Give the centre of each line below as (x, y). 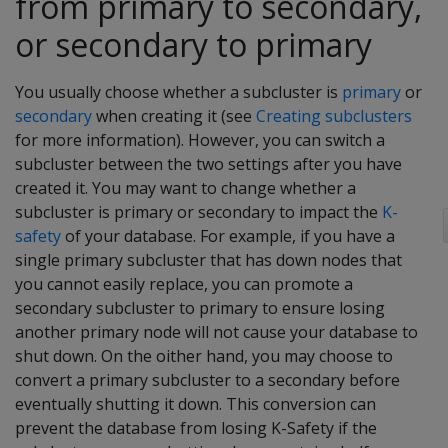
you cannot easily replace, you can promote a (184, 284)
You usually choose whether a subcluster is (178, 92)
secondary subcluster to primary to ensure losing (200, 308)
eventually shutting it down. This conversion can (195, 404)
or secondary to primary (193, 44)
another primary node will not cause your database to (216, 332)
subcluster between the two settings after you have (208, 164)
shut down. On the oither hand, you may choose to (204, 356)
